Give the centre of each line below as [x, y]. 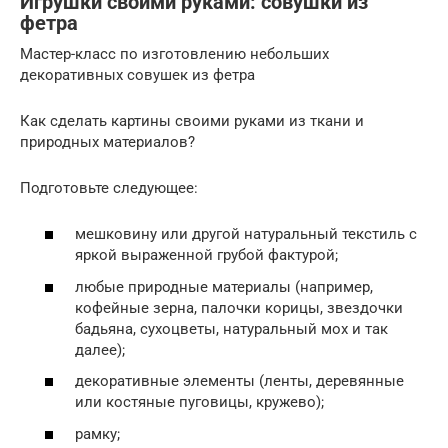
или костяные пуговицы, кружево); [201, 402]
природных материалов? [107, 141]
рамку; [99, 433]
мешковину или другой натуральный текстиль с [246, 234]
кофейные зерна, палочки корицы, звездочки [239, 307]
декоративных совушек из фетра [137, 74]
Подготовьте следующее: [109, 187]
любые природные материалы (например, [224, 286]
